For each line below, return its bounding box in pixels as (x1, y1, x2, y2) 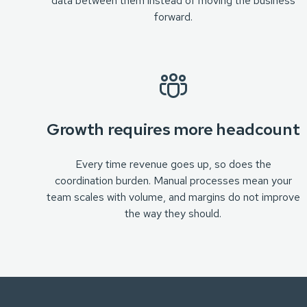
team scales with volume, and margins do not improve (46, 190, 300, 204)
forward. (153, 10, 193, 24)
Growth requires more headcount (47, 119, 300, 140)
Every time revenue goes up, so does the (75, 157, 271, 171)
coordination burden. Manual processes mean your (54, 173, 292, 188)
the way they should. (125, 206, 222, 221)
